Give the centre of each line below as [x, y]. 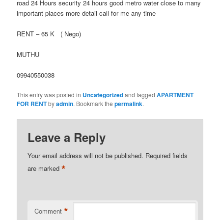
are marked [45, 168]
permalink [129, 104]
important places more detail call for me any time [86, 13]
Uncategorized [103, 95]
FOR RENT [32, 104]
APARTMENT [175, 95]
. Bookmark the [94, 104]
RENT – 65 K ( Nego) [49, 34]
